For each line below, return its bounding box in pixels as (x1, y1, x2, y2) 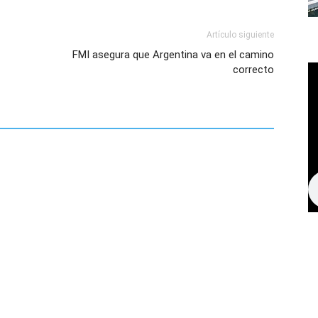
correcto (233, 63, 274, 76)
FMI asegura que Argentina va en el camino (72, 48, 274, 61)
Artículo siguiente (207, 30, 274, 40)
